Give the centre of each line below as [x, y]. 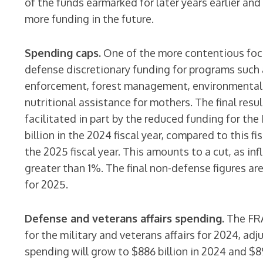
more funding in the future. [90, 19]
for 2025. [47, 184]
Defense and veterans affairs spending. [125, 218]
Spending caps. [63, 53]
